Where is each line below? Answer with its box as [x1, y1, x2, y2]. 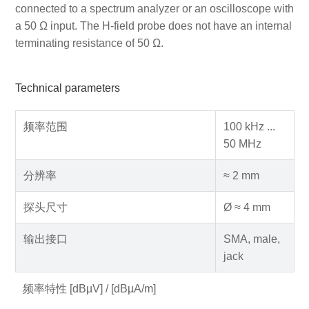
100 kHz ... [223, 120, 275, 132]
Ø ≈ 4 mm [223, 201, 270, 213]
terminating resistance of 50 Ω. [14, 37, 163, 49]
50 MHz [223, 137, 261, 150]
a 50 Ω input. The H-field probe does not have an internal [14, 19, 292, 32]
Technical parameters [14, 82, 120, 94]
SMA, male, [223, 232, 280, 245]
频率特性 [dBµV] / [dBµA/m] [22, 282, 156, 295]
